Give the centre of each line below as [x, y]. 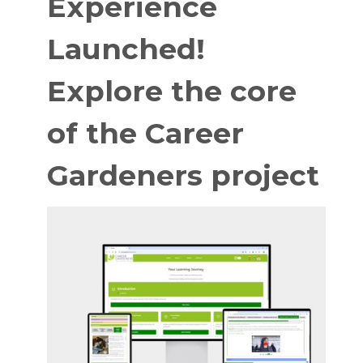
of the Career [145, 134]
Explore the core [172, 92]
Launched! [126, 49]
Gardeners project [183, 176]
